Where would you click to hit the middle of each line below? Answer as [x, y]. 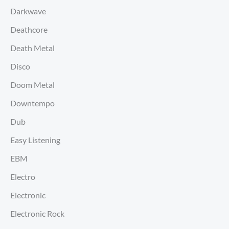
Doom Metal [32, 85]
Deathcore [29, 30]
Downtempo [32, 103]
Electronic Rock [37, 214]
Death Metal [32, 48]
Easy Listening [35, 140]
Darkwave [28, 11]
